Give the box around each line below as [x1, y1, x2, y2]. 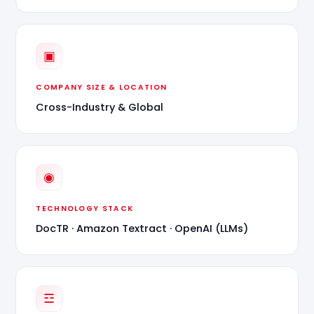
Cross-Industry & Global [36, 100, 164, 114]
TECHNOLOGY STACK [36, 203, 134, 214]
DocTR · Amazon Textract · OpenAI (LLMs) [36, 221, 249, 235]
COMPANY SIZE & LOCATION [36, 82, 168, 93]
